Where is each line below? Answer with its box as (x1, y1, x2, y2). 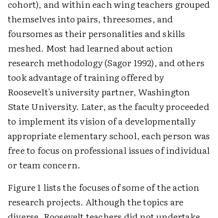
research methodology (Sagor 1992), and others (8, 56, 205, 69)
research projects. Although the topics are (8, 195, 184, 208)
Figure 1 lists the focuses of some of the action (8, 181, 200, 194)
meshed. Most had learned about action (8, 41, 173, 54)
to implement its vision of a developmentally (8, 114, 196, 127)
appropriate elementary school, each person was (8, 129, 210, 142)
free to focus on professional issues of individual (8, 144, 210, 157)
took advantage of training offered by (8, 71, 164, 84)
